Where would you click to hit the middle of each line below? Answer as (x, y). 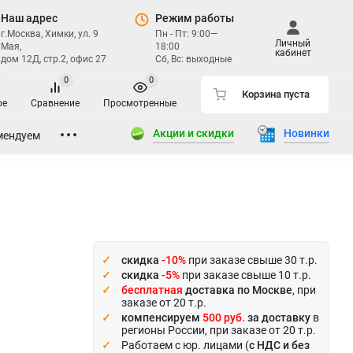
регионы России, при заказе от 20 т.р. (219, 330)
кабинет (293, 52)
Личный (293, 43)
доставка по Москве (238, 290)
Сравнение (55, 104)
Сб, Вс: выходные (194, 59)
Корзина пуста (276, 95)
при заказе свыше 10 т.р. (245, 275)
